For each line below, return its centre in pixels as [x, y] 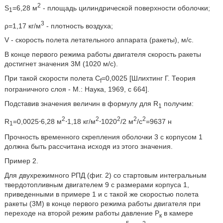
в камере [177, 213]
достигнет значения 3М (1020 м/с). [61, 64]
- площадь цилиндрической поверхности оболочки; [125, 8]
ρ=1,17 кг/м [22, 26]
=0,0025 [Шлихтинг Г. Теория [148, 78]
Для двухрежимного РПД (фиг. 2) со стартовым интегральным [105, 175]
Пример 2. [21, 161]
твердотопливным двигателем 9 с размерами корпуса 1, [97, 185]
